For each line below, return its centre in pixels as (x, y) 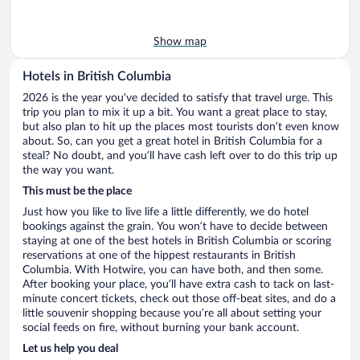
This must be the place (77, 191)
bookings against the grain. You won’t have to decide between (175, 226)
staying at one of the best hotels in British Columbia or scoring (177, 241)
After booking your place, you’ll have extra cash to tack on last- (178, 284)
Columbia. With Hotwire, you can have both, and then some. (173, 270)
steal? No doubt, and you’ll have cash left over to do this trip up (180, 155)
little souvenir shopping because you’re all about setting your (172, 313)
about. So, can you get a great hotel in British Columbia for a (172, 141)
